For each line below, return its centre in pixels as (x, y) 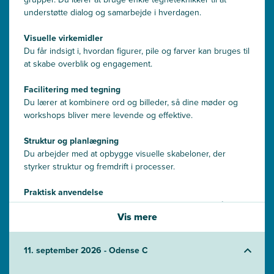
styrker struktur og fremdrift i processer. (99, 167)
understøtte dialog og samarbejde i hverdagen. (113, 13)
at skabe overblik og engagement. (88, 64)
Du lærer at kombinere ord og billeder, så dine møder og (131, 102)
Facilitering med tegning (72, 89)
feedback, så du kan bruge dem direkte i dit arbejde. (123, 218)
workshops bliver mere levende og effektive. (108, 115)
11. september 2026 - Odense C (128, 250)
